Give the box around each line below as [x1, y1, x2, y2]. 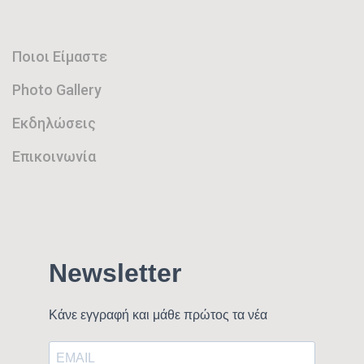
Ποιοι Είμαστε [12, 48, 107, 66]
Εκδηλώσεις [12, 115, 96, 132]
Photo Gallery [12, 81, 102, 99]
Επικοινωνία [12, 148, 96, 166]
